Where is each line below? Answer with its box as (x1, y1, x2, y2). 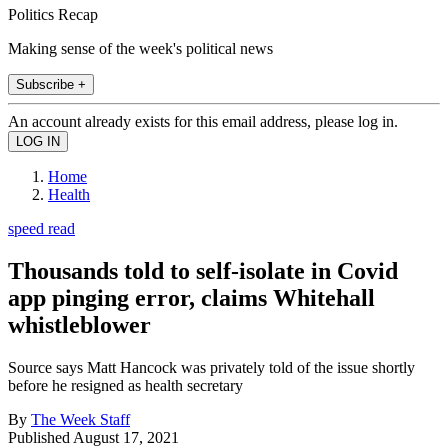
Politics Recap (8, 5, 98, 23)
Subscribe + (16, 76, 86, 92)
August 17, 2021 (73, 428, 179, 446)
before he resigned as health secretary (8, 376, 243, 394)
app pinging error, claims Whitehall (8, 284, 375, 311)
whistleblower (8, 311, 151, 338)
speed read (8, 219, 75, 237)
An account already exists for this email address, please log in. (8, 112, 398, 130)
